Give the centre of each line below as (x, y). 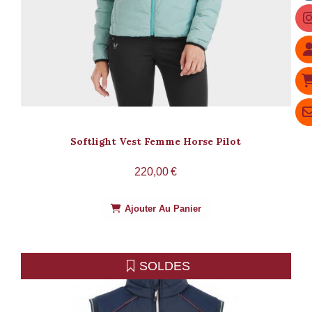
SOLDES (164, 266)
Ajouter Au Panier (163, 208)
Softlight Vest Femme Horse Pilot (156, 141)
